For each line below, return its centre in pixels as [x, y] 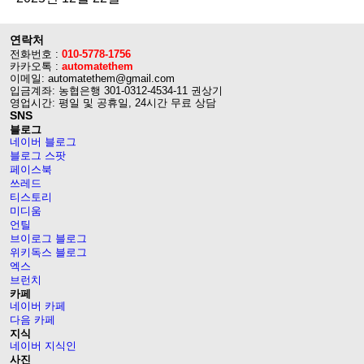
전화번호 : [36, 54]
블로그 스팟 [38, 156]
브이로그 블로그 [48, 239]
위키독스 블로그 [48, 253]
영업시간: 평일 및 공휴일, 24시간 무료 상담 [113, 103]
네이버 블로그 [43, 142]
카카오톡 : [36, 67]
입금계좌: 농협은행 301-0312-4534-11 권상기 [116, 91]
